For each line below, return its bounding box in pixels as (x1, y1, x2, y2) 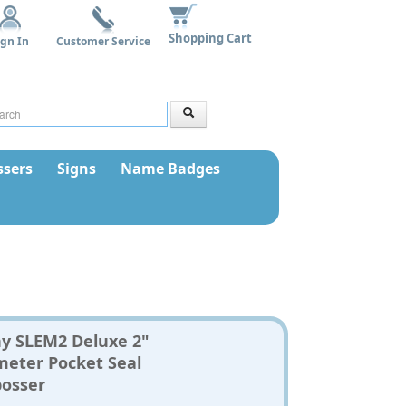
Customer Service (56, 34, 150, 49)
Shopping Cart (169, 30, 252, 46)
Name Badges (120, 159, 220, 179)
